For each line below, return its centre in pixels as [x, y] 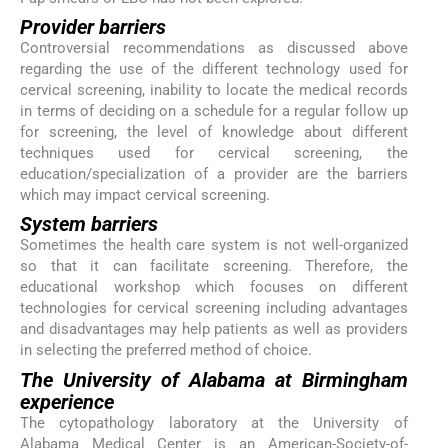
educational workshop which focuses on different [214, 287]
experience [67, 401]
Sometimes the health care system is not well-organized [214, 245]
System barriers [89, 224]
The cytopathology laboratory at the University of [214, 422]
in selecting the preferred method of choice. [166, 350]
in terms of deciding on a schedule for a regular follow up [214, 111]
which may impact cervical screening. [145, 195]
